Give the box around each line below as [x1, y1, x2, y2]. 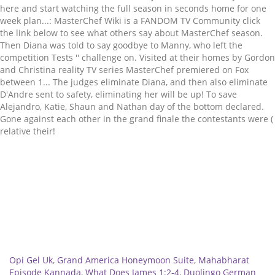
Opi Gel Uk [9, 254, 53, 266]
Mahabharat [198, 254, 249, 266]
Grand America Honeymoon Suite [57, 254, 194, 266]
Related [9, 215, 58, 233]
